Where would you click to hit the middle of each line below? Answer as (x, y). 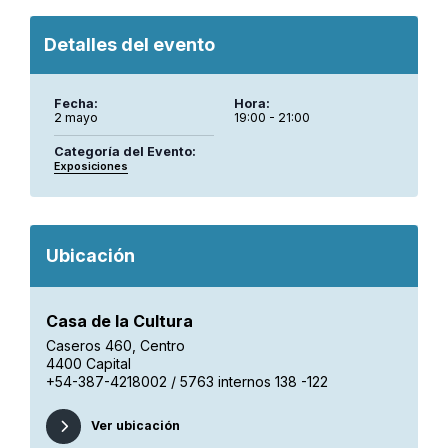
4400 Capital (88, 363)
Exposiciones (91, 166)
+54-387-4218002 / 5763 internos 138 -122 (187, 381)
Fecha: (76, 103)
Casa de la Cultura (119, 320)
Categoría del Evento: (125, 151)
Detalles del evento (129, 44)
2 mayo (76, 117)
